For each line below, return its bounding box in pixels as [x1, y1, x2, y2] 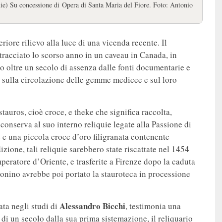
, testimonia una [125, 200, 181, 212]
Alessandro [59, 199, 101, 212]
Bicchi [103, 199, 125, 212]
